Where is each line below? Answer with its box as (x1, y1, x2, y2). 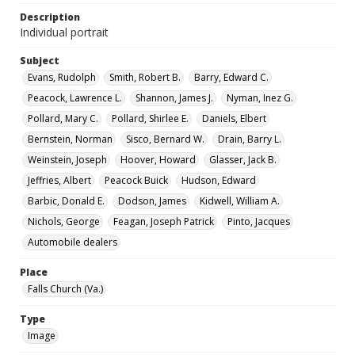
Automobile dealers (28, 235, 117, 249)
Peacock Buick (105, 174, 168, 187)
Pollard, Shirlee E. (112, 112, 189, 125)
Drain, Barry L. (218, 132, 281, 146)
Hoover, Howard (120, 153, 196, 166)
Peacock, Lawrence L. (28, 91, 122, 105)
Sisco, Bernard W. (126, 132, 204, 146)
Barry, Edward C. (194, 71, 269, 84)
